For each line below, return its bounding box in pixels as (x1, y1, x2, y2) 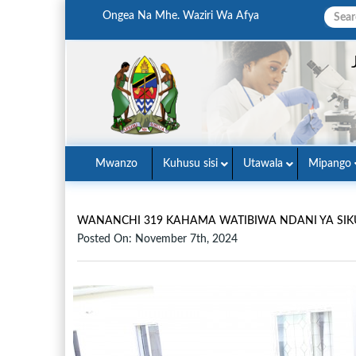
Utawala (243, 158, 283, 169)
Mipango (308, 158, 351, 169)
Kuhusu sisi (163, 158, 218, 169)
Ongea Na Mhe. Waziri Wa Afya (103, 10, 259, 21)
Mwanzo (95, 158, 137, 169)
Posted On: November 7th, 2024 (77, 234, 238, 245)
